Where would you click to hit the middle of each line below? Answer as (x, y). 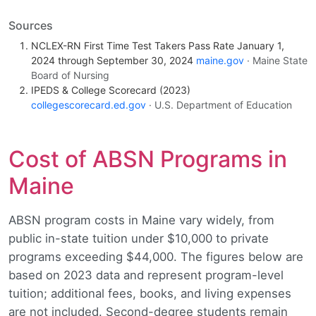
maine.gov (220, 61)
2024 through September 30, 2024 (114, 61)
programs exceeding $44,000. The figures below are (156, 257)
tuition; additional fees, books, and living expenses (150, 294)
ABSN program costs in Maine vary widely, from (141, 220)
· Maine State (277, 61)
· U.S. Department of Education (220, 105)
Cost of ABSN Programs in (148, 159)
